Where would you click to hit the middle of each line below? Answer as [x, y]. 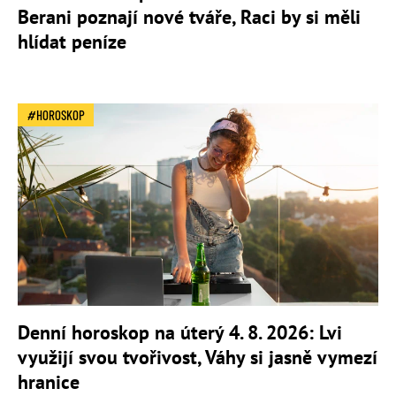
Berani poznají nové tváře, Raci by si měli [189, 16]
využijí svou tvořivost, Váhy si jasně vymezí [198, 358]
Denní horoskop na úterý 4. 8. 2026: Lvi [180, 333]
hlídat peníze [72, 41]
